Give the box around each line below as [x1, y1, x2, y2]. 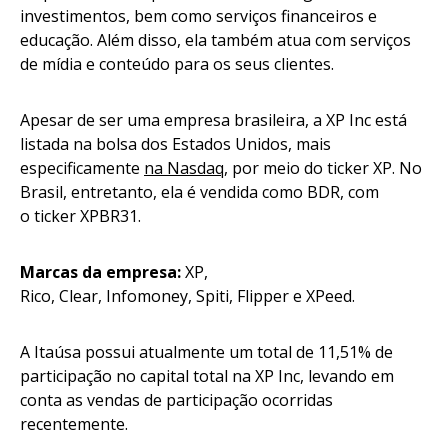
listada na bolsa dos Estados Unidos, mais [20, 133, 331, 156]
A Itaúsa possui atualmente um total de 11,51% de [20, 341, 393, 364]
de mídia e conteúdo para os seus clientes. [20, 53, 342, 76]
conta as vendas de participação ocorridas [20, 389, 333, 412]
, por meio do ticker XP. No [224, 157, 422, 180]
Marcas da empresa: [20, 261, 185, 284]
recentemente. [20, 413, 132, 436]
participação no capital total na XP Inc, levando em [20, 365, 394, 388]
